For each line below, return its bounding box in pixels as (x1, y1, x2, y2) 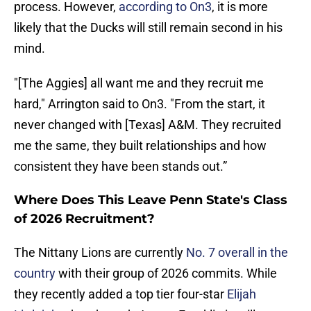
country (14, 266, 56, 281)
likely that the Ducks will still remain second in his (14, 20, 283, 35)
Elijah (227, 287, 256, 302)
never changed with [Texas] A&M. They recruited (14, 117, 281, 133)
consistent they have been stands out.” (14, 159, 227, 174)
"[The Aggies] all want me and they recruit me (14, 76, 264, 91)
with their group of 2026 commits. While (56, 266, 277, 281)
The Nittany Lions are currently (14, 245, 186, 260)
